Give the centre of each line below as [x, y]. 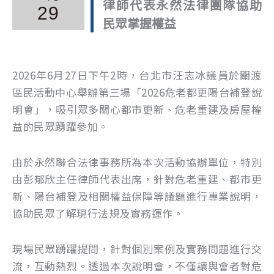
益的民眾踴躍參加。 [61, 127]
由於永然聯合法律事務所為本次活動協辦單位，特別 [137, 161]
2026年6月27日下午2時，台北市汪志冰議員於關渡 [137, 75]
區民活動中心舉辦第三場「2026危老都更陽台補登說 [137, 92]
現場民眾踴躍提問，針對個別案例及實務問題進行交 [137, 248]
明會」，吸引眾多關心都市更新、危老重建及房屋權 [137, 109]
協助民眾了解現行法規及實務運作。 [98, 213]
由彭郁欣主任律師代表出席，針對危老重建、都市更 [137, 179]
